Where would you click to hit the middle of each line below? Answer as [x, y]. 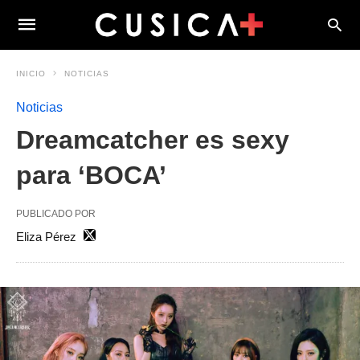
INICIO [31, 74]
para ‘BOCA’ [91, 175]
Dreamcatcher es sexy [153, 140]
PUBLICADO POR [56, 214]
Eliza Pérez [46, 237]
